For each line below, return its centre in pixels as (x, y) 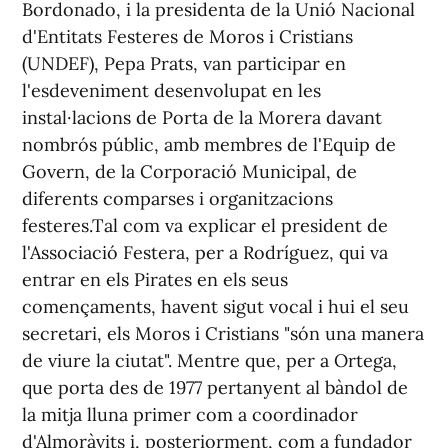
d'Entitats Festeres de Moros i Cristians (187, 36)
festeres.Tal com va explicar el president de (205, 225)
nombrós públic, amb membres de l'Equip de (209, 144)
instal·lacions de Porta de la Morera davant (202, 117)
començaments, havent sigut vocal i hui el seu (215, 306)
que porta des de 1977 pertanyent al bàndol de (215, 387)
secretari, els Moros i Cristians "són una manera (223, 333)
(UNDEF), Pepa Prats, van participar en (184, 63)
